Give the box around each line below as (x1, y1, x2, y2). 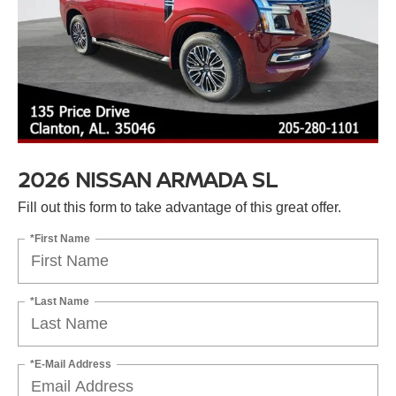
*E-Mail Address (30, 357, 111, 370)
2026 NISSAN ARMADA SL (18, 164, 277, 194)
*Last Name (30, 294, 89, 308)
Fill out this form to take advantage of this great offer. (18, 200, 341, 216)
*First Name (30, 232, 90, 245)
